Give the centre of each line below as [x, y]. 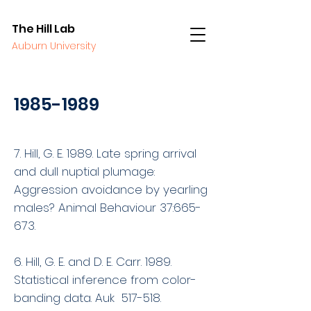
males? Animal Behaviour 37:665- [108, 208]
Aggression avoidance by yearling [111, 190]
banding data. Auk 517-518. [87, 298]
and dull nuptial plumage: [84, 171]
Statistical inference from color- [105, 280]
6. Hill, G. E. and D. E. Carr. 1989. [93, 262]
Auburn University [54, 46]
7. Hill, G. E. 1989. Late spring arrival [105, 153]
